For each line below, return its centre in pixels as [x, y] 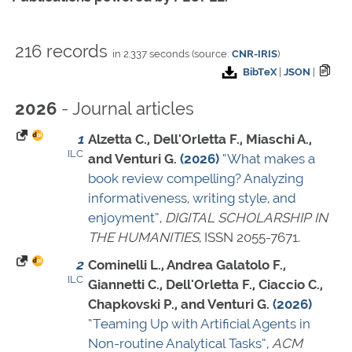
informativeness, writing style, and [192, 198]
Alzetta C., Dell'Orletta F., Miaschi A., [200, 139]
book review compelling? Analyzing [196, 179]
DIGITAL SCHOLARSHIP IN [246, 218]
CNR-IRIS [255, 54]
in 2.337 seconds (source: [172, 54]
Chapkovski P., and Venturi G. [179, 304]
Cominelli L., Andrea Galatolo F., [187, 265]
